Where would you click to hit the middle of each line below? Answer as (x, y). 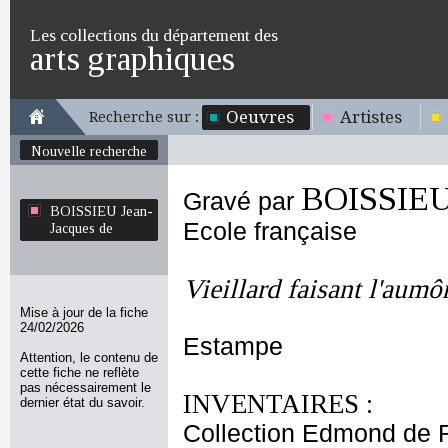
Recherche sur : (144, 117)
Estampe (233, 346)
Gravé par (242, 201)
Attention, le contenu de (89, 357)
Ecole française (270, 231)
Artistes (371, 117)
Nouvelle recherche (89, 151)
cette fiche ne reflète (79, 372)
